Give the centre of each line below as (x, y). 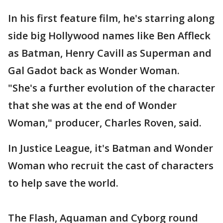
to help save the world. (63, 183)
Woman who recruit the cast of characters (111, 166)
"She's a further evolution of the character (111, 88)
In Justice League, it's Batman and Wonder (111, 148)
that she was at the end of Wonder (92, 105)
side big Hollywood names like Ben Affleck (109, 36)
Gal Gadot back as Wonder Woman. (94, 70)
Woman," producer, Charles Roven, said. (105, 123)
